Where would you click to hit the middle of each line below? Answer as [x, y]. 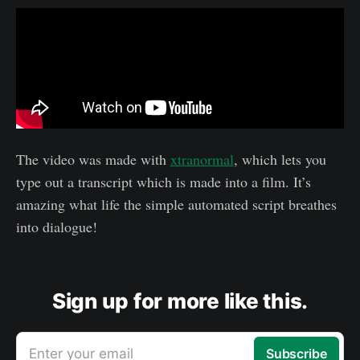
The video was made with [93, 159]
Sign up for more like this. [180, 301]
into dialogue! [57, 226]
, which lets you [280, 159]
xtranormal [202, 159]
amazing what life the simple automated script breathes [176, 204]
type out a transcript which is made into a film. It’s [164, 181]
